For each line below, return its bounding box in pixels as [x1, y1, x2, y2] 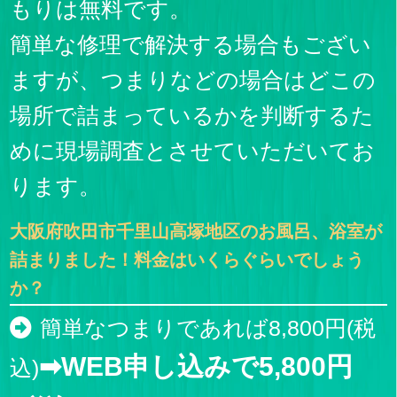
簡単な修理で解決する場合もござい [10, 32, 372, 58]
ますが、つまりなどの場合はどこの [10, 67, 377, 93]
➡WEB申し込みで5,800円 [39, 351, 354, 381]
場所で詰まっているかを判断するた [10, 103, 375, 128]
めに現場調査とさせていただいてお [10, 138, 376, 164]
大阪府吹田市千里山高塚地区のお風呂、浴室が [10, 222, 383, 242]
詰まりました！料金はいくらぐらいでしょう [10, 250, 365, 270]
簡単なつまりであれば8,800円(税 [39, 315, 376, 340]
